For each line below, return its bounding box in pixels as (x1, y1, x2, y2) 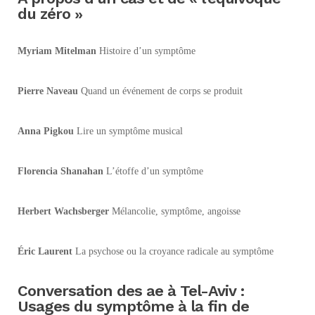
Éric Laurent (18, 245, 72, 257)
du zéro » (18, 4, 82, 22)
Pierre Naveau (18, 85, 78, 96)
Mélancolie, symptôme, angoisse (109, 205, 240, 217)
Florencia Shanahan (18, 165, 103, 176)
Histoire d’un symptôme (96, 45, 195, 56)
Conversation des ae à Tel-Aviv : (18, 281, 244, 300)
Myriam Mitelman (18, 45, 96, 56)
